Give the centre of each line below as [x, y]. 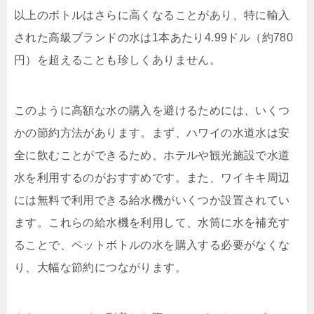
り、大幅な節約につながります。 [100, 267]
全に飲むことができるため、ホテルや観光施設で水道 [152, 155]
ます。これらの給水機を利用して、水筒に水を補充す [152, 222]
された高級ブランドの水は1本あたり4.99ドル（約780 [154, 37]
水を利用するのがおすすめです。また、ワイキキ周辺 [152, 177]
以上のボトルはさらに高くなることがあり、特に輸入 [152, 15]
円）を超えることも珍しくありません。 [118, 60]
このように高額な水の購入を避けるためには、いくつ [152, 110]
